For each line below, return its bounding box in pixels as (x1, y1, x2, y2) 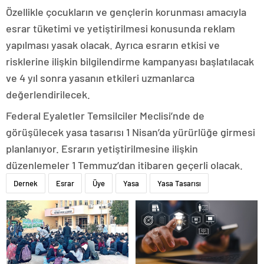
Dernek (14, 179, 38, 189)
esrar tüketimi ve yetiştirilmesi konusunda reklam (6, 22, 235, 35)
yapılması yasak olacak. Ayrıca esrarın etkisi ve (6, 38, 220, 52)
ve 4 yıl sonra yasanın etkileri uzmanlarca (6, 71, 194, 85)
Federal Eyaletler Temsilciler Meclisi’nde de (6, 109, 204, 123)
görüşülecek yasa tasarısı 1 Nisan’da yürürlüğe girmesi (6, 126, 255, 139)
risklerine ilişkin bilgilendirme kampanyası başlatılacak (6, 55, 254, 68)
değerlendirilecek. (6, 88, 90, 101)
